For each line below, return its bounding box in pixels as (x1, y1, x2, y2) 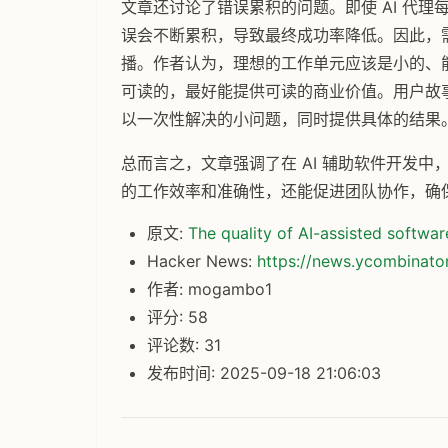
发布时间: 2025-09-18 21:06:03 (146, 362, 381, 383)
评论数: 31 (146, 334, 221, 355)
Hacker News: (146, 250, 257, 271)
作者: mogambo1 (146, 278, 272, 299)
